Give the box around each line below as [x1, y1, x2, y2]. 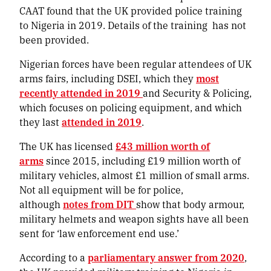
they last [19, 114, 62, 129]
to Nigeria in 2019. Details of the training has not [19, 18, 246, 32]
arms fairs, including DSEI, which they [19, 71, 196, 85]
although [19, 197, 63, 211]
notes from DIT [63, 197, 136, 211]
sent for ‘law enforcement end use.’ [19, 226, 179, 240]
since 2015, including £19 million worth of [44, 153, 240, 168]
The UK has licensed [19, 139, 116, 153]
